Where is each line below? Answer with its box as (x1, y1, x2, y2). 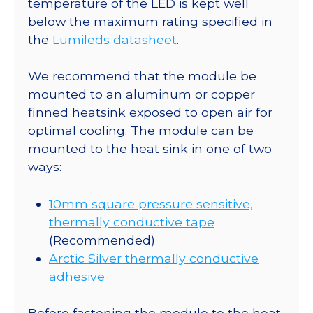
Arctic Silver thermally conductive (49, 250, 259, 265)
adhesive (49, 268, 105, 284)
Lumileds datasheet (52, 32, 177, 48)
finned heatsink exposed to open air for (28, 105, 272, 120)
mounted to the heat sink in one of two (28, 141, 272, 156)
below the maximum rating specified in (28, 14, 272, 29)
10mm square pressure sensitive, (49, 196, 253, 211)
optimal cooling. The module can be (28, 123, 254, 138)
